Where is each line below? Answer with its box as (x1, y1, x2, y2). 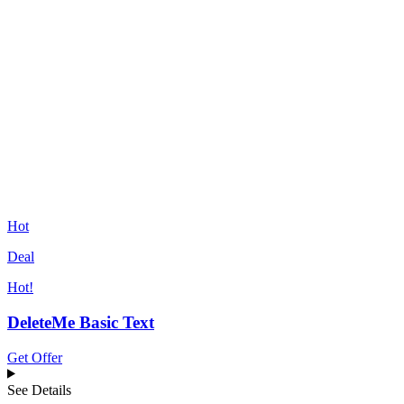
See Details (7, 381, 71, 398)
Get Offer (7, 349, 62, 365)
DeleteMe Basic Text (7, 312, 154, 332)
